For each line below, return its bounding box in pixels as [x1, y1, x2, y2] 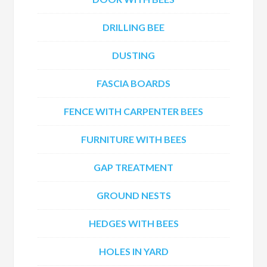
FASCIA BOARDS [97, 77, 170, 89]
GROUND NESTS [96, 190, 171, 201]
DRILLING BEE [103, 21, 164, 33]
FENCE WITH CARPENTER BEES [64, 105, 203, 117]
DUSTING [112, 49, 155, 61]
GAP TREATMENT [94, 162, 173, 173]
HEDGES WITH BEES [88, 218, 179, 229]
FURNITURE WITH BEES [80, 133, 187, 145]
